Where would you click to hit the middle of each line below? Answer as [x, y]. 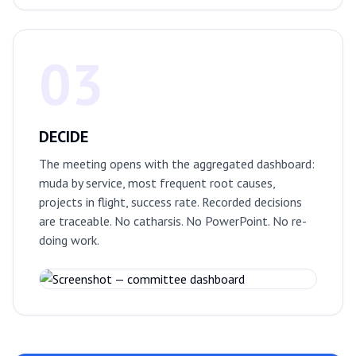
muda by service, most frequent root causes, [157, 183]
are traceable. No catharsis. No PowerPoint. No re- [173, 221]
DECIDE [64, 137]
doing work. [69, 240]
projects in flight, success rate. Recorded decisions [170, 202]
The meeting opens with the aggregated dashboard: [177, 164]
